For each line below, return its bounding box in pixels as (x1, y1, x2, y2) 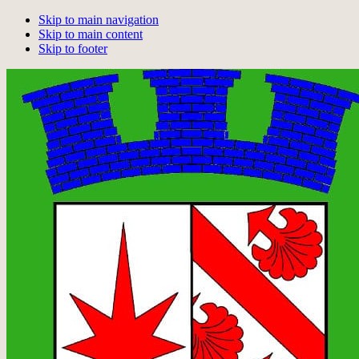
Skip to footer (38, 42, 107, 55)
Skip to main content (38, 27, 143, 41)
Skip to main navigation (38, 13, 159, 26)
